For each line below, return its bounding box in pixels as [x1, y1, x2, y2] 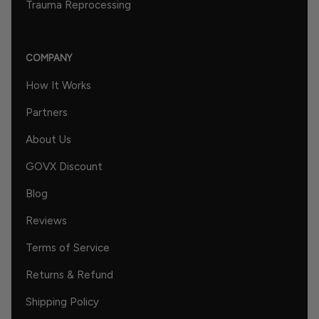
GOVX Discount [26, 159, 103, 173]
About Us [26, 132, 71, 146]
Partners [26, 105, 68, 119]
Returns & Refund [26, 268, 113, 281]
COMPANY [26, 52, 72, 63]
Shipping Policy [26, 295, 99, 308]
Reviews [26, 214, 67, 227]
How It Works [26, 78, 91, 92]
